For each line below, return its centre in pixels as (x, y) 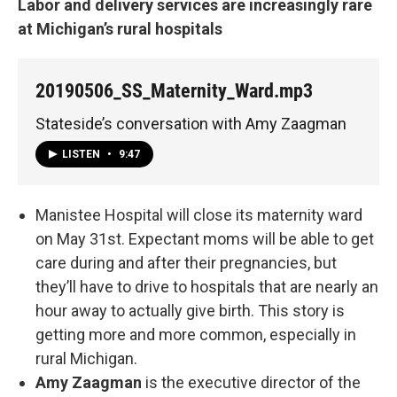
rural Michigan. (86, 359)
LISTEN (82, 155)
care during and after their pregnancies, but (186, 263)
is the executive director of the (251, 383)
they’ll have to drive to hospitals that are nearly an (207, 287)
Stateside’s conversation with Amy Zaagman (191, 123)
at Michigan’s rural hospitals (120, 28)
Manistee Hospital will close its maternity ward (199, 215)
